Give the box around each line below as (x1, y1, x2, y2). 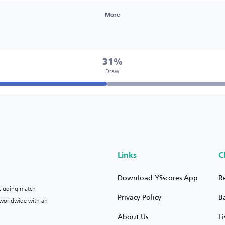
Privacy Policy (118, 190, 162, 204)
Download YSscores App (118, 171, 198, 184)
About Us (118, 210, 149, 223)
